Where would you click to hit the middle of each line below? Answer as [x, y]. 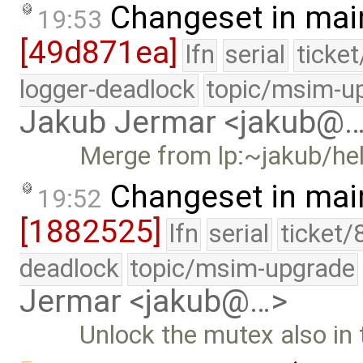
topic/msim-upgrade [243, 269]
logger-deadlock [107, 90]
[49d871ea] [98, 53]
